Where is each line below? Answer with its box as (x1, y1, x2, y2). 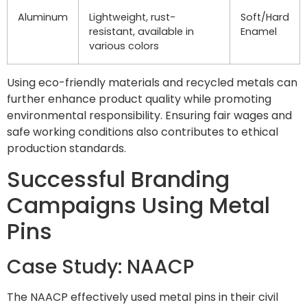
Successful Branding (7, 164, 230, 195)
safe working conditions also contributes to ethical (7, 123, 278, 140)
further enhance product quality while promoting (7, 90, 271, 107)
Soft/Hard (241, 10, 289, 24)
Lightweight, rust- (89, 10, 175, 24)
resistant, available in (89, 24, 194, 38)
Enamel (241, 24, 277, 38)
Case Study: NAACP (7, 254, 194, 280)
